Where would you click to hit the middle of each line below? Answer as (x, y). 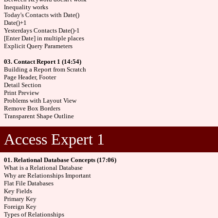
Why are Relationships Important (47, 175)
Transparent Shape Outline (39, 116)
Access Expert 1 (54, 139)
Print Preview (21, 93)
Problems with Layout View (40, 100)
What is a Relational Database (43, 168)
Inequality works (26, 7)
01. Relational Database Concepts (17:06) (60, 160)
